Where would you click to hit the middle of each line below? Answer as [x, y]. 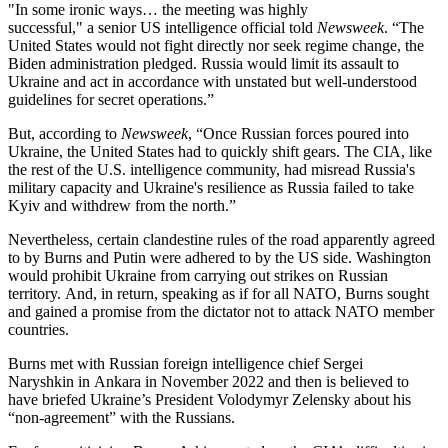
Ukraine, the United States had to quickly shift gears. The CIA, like [220, 151]
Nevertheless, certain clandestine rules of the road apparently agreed [221, 239]
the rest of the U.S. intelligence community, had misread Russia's [211, 169]
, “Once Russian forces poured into [298, 133]
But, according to [64, 133]
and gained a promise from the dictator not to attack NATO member [221, 311]
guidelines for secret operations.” [113, 99]
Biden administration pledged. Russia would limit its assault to [203, 63]
